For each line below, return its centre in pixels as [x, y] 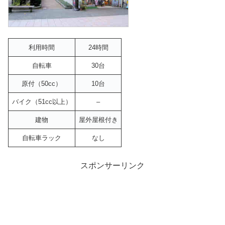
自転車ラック [42, 138]
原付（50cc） [42, 84]
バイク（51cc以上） [42, 102]
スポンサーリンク [113, 165]
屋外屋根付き [98, 120]
